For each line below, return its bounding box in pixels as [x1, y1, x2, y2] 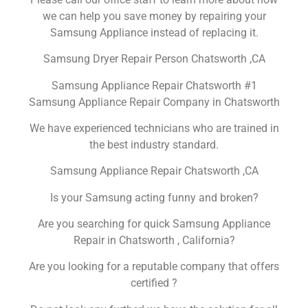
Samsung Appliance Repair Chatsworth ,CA [49, 164, 258, 178]
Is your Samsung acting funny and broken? [49, 190, 258, 204]
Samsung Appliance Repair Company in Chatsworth [28, 95, 280, 109]
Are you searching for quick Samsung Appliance [38, 217, 270, 231]
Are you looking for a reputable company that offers [29, 260, 279, 274]
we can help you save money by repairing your [42, 9, 266, 23]
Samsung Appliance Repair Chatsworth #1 [51, 78, 257, 92]
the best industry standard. [89, 137, 219, 151]
